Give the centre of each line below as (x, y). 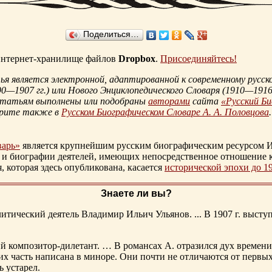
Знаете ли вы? (136, 194)
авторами (169, 101)
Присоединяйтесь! (199, 59)
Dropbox (137, 59)
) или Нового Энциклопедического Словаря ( (136, 90)
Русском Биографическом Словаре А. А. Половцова (165, 112)
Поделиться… (111, 35)
